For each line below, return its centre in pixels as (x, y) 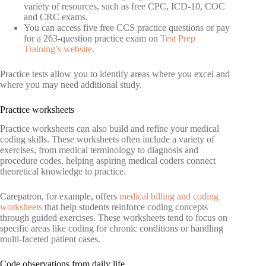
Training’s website (58, 49)
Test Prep (178, 38)
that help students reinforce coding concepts (125, 207)
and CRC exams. (56, 17)
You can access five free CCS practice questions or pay (127, 27)
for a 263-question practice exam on (92, 38)
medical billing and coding (169, 197)
